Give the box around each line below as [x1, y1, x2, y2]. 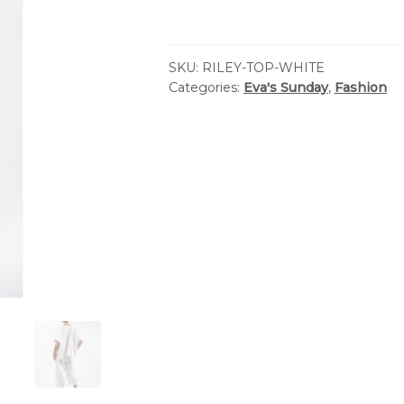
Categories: [168, 78, 243, 96]
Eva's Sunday [243, 78, 328, 96]
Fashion [334, 78, 387, 96]
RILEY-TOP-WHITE [201, 59, 325, 76]
